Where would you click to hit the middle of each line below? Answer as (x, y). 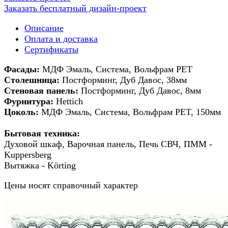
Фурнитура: (30, 101)
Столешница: (33, 80)
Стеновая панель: (42, 90)
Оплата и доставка (61, 38)
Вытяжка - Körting (40, 165)
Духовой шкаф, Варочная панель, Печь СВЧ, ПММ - (108, 144)
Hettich (69, 101)
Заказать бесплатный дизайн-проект (75, 8)
